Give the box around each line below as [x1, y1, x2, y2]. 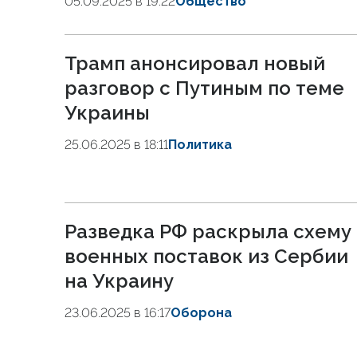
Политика [168, 137, 232, 152]
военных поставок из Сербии [65, 245, 348, 268]
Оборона [171, 305, 232, 320]
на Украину [65, 269, 174, 292]
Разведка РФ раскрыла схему [65, 220, 351, 243]
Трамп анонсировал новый [65, 52, 325, 75]
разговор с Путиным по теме [65, 76, 344, 100]
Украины [65, 101, 150, 124]
